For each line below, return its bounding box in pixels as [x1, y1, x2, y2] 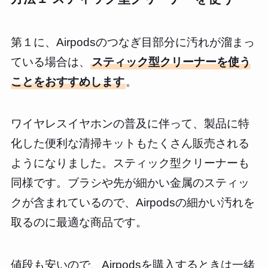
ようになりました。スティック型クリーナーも [10, 157, 249, 170]
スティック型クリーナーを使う [91, 55, 251, 68]
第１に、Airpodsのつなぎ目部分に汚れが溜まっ [10, 35, 255, 48]
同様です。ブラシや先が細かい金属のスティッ [10, 176, 249, 190]
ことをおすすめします [10, 75, 124, 88]
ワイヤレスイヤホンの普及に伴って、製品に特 [10, 117, 249, 130]
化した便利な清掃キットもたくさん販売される [10, 137, 249, 150]
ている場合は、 [10, 55, 90, 68]
